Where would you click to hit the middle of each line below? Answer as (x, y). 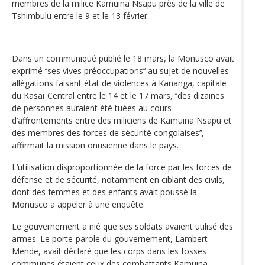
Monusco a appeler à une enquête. (78, 204)
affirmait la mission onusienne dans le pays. (95, 145)
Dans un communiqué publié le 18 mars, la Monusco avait (123, 58)
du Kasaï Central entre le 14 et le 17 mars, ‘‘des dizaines (118, 95)
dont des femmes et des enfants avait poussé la (104, 192)
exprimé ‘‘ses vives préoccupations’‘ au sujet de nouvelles (120, 70)
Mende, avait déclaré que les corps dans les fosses (109, 251)
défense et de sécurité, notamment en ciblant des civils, (118, 179)
